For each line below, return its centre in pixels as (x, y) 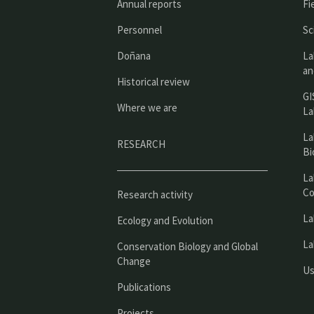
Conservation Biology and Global (187, 246)
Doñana (134, 55)
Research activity (155, 194)
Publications (144, 287)
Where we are (147, 107)
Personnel (139, 29)
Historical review (153, 81)
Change (134, 261)
